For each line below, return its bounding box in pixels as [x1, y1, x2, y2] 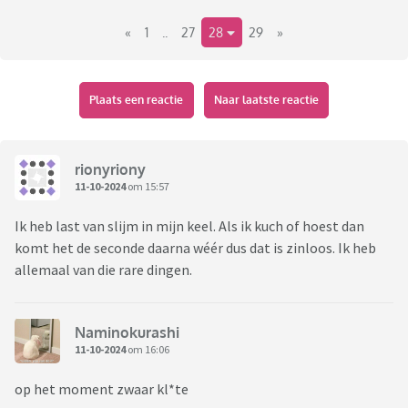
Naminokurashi [75, 322, 179, 342]
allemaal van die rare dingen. [15, 260, 192, 280]
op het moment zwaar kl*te [15, 380, 191, 399]
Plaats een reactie [89, 93, 184, 107]
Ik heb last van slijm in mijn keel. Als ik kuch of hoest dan [15, 217, 364, 236]
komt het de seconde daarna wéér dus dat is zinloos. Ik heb [15, 239, 376, 258]
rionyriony [75, 159, 146, 178]
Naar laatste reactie [213, 93, 319, 107]
